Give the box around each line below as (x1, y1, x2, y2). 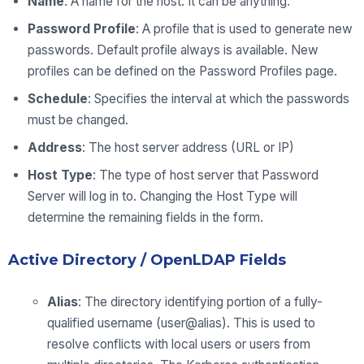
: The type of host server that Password (93, 167, 318, 184)
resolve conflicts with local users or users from (47, 336, 310, 353)
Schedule (28, 91, 88, 107)
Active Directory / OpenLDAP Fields (8, 251, 286, 270)
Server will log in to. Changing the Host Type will (28, 188, 297, 205)
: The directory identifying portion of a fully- (78, 294, 323, 310)
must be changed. (28, 112, 128, 128)
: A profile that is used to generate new (136, 21, 353, 37)
